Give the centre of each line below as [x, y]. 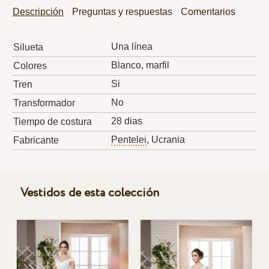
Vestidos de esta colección [89, 193]
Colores [30, 65]
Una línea [132, 46]
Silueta [29, 47]
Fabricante [36, 140]
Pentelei [129, 139]
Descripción [38, 11]
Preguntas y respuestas [122, 11]
